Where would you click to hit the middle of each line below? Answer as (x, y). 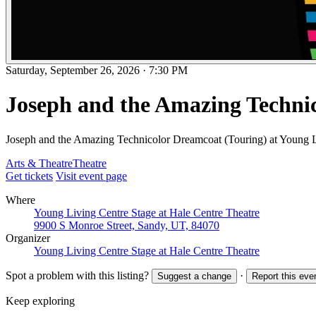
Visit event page (91, 176)
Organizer (28, 238)
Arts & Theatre (39, 163)
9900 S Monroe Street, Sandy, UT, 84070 (127, 225)
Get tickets (29, 176)
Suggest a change (194, 276)
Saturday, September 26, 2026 (73, 70)
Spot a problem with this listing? (77, 275)
